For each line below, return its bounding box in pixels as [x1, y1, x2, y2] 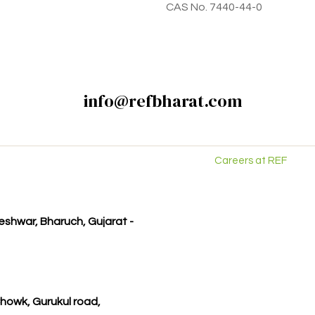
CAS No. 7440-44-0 [166, 1, 262, 13]
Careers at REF [214, 155, 287, 166]
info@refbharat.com [84, 89, 243, 112]
